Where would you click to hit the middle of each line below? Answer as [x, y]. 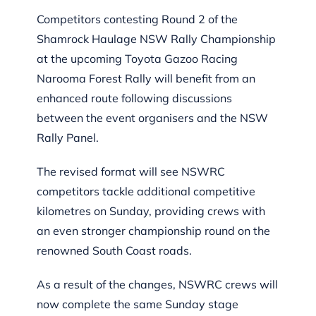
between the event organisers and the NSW [153, 117]
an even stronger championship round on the [154, 230]
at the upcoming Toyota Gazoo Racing [138, 58]
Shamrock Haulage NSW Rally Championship [157, 38]
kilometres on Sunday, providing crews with [151, 211]
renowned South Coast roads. [115, 250]
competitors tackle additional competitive [146, 191]
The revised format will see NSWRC [131, 171]
